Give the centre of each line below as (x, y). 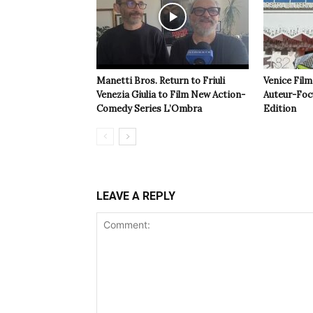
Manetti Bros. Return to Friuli (161, 81)
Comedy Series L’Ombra (149, 109)
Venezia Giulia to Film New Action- (171, 95)
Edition (280, 109)
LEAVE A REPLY (136, 196)
